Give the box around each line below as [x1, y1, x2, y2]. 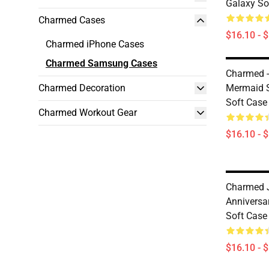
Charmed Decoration [38, 82, 125, 94]
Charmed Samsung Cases [46, 58, 157, 69]
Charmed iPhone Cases [46, 38, 144, 50]
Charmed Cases [38, 14, 105, 26]
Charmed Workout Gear [38, 107, 137, 118]
